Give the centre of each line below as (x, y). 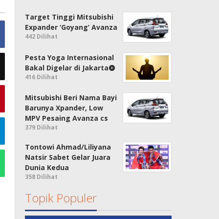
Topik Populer (61, 198)
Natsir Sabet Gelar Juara (68, 157)
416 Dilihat (42, 77)
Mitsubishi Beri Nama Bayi (71, 98)
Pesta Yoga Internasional (70, 57)
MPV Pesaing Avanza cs (67, 118)
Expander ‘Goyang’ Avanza (71, 27)
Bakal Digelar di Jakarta (67, 67)
